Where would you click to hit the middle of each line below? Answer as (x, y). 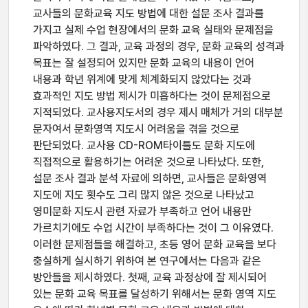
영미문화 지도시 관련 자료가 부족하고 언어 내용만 (142, 211)
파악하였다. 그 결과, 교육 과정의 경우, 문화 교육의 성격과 (159, 46)
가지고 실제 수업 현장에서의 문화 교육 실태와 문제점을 (153, 30)
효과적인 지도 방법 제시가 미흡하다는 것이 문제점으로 (152, 96)
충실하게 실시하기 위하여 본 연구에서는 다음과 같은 (147, 261)
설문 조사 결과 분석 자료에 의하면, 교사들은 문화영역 (150, 178)
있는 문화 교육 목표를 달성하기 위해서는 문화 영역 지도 (155, 294)
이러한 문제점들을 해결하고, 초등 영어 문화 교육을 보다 (155, 244)
